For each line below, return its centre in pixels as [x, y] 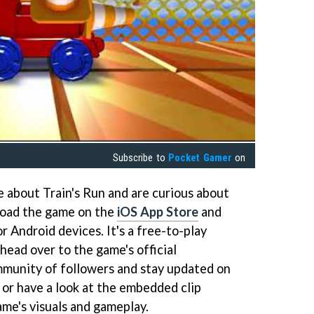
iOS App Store [158, 212]
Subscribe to [141, 158]
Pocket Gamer [200, 158]
